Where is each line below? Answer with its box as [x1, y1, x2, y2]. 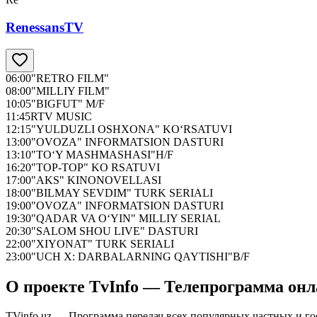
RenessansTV [6, 19, 83, 35]
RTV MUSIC [30, 110, 92, 122]
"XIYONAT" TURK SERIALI [31, 237, 174, 250]
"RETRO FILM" [31, 71, 109, 84]
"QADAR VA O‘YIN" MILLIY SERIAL [31, 212, 221, 224]
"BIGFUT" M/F [31, 97, 105, 110]
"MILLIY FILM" [31, 84, 110, 97]
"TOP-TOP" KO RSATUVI [31, 161, 160, 173]
